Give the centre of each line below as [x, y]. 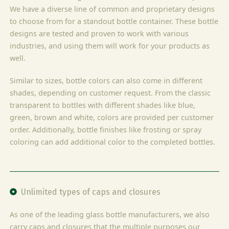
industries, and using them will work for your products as [110, 45]
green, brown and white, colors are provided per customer [112, 117]
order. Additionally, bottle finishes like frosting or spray [106, 129]
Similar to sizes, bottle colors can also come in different [106, 80]
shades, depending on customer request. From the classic [110, 93]
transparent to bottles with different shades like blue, [103, 105]
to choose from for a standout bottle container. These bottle [114, 21]
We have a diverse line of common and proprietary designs [112, 9]
